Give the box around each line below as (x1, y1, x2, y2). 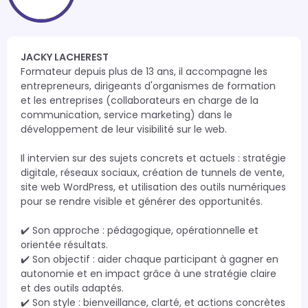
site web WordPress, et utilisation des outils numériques (21, 180, 286, 194)
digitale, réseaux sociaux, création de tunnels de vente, (21, 166, 285, 179)
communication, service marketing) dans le (21, 108, 232, 122)
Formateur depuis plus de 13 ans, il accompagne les (21, 65, 267, 78)
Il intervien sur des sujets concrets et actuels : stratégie (21, 151, 286, 165)
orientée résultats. (21, 238, 108, 252)
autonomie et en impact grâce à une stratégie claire (21, 267, 276, 280)
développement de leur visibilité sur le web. (21, 122, 230, 136)
